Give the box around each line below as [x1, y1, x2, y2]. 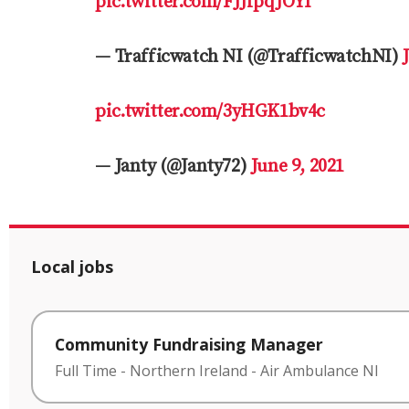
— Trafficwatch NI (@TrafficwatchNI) [95, 45, 403, 68]
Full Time [55, 361, 117, 382]
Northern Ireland [130, 361, 247, 382]
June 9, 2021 [250, 154, 344, 178]
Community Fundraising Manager [55, 332, 323, 355]
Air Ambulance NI [260, 361, 379, 382]
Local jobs [31, 255, 113, 278]
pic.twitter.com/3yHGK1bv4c [95, 100, 325, 123]
